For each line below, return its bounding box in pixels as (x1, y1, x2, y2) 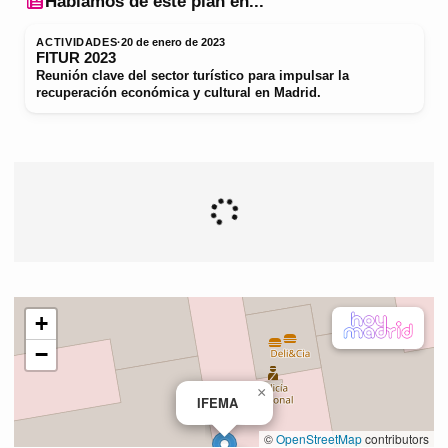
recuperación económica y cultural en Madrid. (36, 85, 322, 101)
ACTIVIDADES (36, 36, 118, 49)
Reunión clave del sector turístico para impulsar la (36, 68, 350, 84)
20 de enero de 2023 (121, 36, 226, 49)
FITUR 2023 (36, 50, 117, 67)
